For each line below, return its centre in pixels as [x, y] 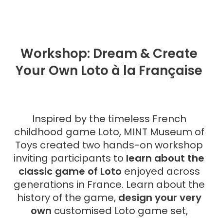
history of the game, [67, 197]
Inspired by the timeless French [109, 118]
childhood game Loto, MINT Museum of [109, 132]
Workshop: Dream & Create [109, 54]
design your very [160, 197]
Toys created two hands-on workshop [109, 145]
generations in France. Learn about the [109, 184]
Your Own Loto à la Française [109, 71]
